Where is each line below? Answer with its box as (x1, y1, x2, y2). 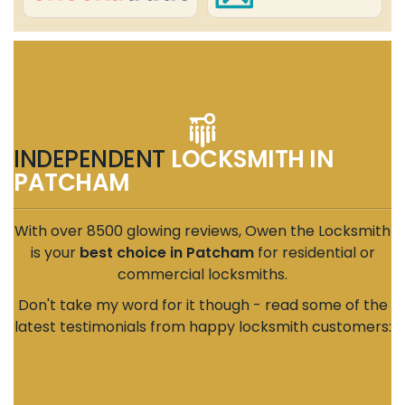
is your (30, 242, 80, 263)
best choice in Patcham (79, 242, 254, 263)
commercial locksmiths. (118, 264, 287, 285)
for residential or (253, 242, 375, 263)
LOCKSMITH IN (171, 143, 334, 175)
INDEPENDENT (14, 143, 171, 175)
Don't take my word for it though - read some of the (17, 295, 388, 316)
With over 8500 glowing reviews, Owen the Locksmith (14, 221, 391, 241)
